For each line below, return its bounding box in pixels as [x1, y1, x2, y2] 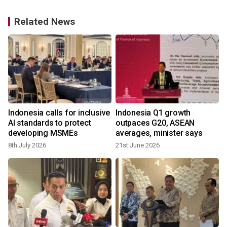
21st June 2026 [116, 141, 160, 149]
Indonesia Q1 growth [116, 108, 191, 118]
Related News [14, 16, 75, 28]
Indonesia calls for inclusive [8, 108, 110, 118]
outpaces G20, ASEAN [116, 118, 195, 128]
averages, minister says [116, 128, 203, 138]
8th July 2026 [8, 141, 46, 149]
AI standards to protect [8, 118, 91, 128]
